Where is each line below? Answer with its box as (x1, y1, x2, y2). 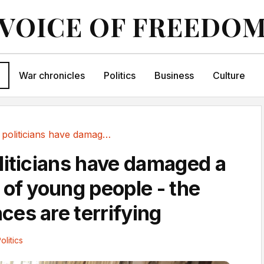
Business (154, 70, 194, 81)
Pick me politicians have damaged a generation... (103, 128, 111, 140)
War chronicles (18, 70, 85, 81)
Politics (103, 70, 136, 81)
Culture (212, 70, 245, 81)
